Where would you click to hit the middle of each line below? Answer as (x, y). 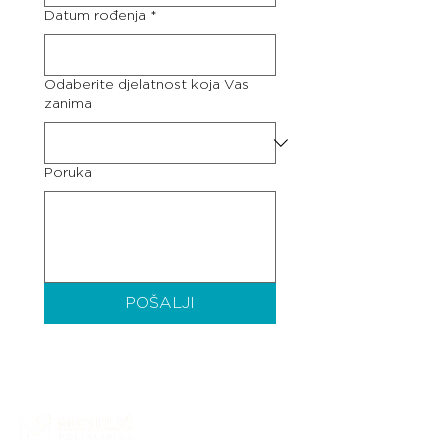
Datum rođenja (95, 16)
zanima (68, 104)
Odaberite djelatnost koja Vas (146, 85)
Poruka (68, 173)
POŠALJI (160, 303)
